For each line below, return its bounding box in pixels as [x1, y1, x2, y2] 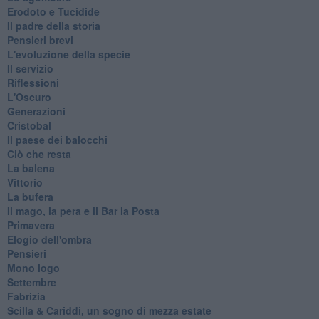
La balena [6, 160, 55, 175]
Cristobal [6, 117, 51, 132]
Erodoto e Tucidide [6, 4, 100, 19]
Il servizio [6, 61, 53, 75]
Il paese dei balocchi [6, 132, 108, 147]
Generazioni [6, 103, 66, 118]
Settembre [6, 274, 56, 289]
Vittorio [6, 174, 43, 189]
